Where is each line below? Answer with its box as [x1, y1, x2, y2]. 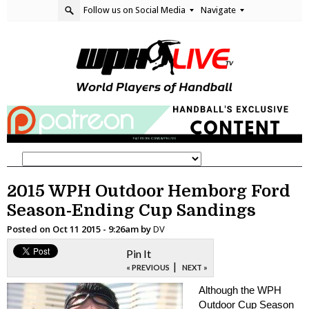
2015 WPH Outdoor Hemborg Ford [7, 181, 290, 201]
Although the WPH [198, 283, 281, 296]
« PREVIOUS [126, 262, 170, 272]
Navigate [201, 5, 238, 15]
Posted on [7, 222, 52, 235]
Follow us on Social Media [83, 5, 188, 15]
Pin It [126, 246, 151, 260]
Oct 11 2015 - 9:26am [52, 222, 141, 235]
